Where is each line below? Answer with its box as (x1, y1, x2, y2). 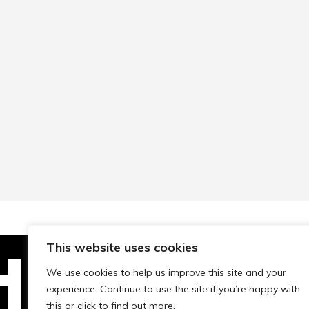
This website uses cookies (46, 239, 198, 255)
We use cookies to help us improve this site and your (46, 266, 286, 279)
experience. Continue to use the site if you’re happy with (46, 283, 300, 295)
